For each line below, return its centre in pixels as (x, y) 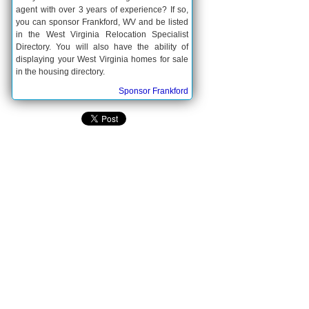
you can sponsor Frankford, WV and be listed (102, 22)
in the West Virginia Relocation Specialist (102, 34)
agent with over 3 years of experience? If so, (102, 10)
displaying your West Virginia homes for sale (102, 59)
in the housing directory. (60, 72)
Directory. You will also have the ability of (102, 47)
